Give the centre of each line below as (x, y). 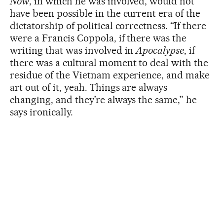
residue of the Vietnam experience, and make (110, 75)
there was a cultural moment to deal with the (109, 62)
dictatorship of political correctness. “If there (108, 25)
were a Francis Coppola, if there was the (98, 38)
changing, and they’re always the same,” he (104, 99)
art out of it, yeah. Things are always (89, 87)
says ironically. (41, 112)
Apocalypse (160, 50)
